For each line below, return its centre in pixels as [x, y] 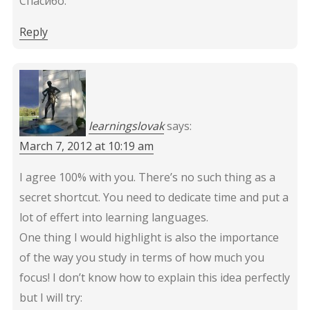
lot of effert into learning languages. [113, 217]
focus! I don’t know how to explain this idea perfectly [154, 277]
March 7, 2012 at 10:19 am [86, 146]
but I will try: [51, 297]
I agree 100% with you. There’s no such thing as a [147, 177]
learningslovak [126, 126]
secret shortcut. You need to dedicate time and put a [154, 197]
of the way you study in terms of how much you [142, 257]
